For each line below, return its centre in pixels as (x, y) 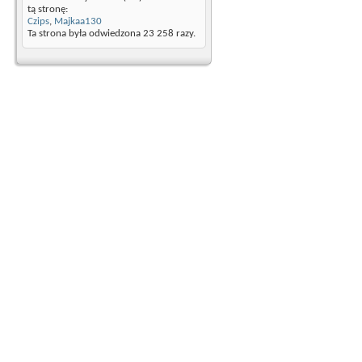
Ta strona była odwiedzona (85, 34)
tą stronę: (48, 9)
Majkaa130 (78, 21)
